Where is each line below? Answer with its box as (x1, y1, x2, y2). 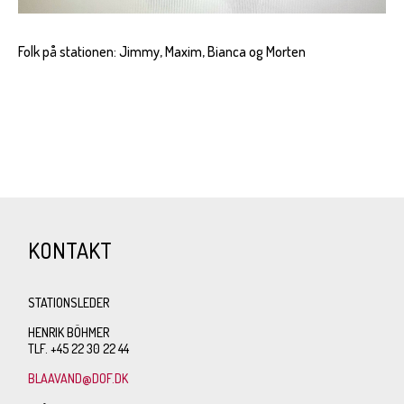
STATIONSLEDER (28, 294, 110, 310)
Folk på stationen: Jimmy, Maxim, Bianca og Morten (18, 41, 306, 60)
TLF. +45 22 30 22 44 (28, 340, 130, 356)
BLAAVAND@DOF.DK (28, 370, 129, 386)
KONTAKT (28, 235, 113, 264)
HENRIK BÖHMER (28, 324, 110, 340)
